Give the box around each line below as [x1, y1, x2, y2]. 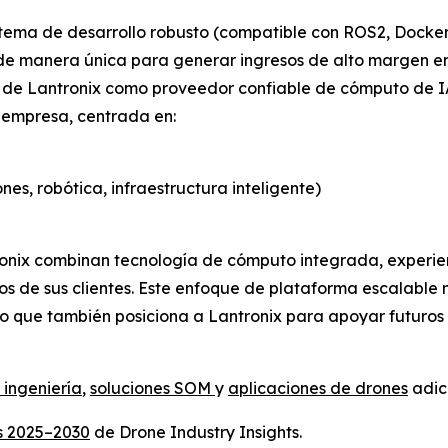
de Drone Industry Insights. [90, 422, 302, 443]
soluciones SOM [90, 378, 215, 399]
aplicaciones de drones [228, 378, 408, 399]
